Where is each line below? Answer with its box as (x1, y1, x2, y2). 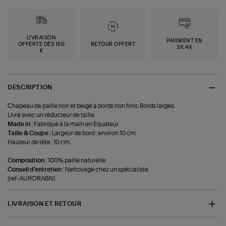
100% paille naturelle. (48, 157, 107, 164)
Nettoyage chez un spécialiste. (65, 166, 150, 173)
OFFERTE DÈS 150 (18, 41, 65, 47)
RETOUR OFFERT (90, 41, 136, 47)
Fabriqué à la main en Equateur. (34, 121, 120, 128)
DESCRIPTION (8, 84, 52, 91)
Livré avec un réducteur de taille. (8, 112, 96, 119)
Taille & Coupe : (8, 130, 52, 137)
